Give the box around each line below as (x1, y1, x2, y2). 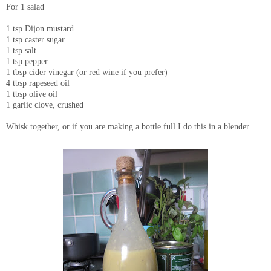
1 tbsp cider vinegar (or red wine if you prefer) (6, 67, 168, 77)
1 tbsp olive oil (6, 89, 57, 99)
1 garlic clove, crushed (6, 100, 83, 110)
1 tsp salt (6, 45, 36, 56)
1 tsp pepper (6, 56, 48, 67)
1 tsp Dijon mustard (6, 24, 74, 34)
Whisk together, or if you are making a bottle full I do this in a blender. (6, 122, 251, 132)
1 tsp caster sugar (6, 34, 65, 45)
